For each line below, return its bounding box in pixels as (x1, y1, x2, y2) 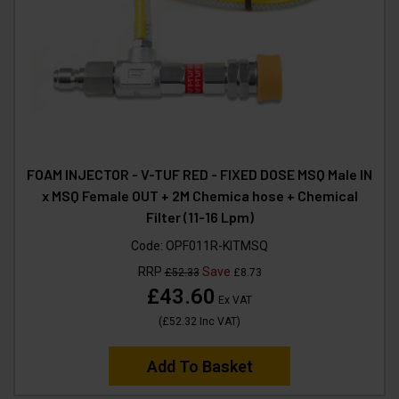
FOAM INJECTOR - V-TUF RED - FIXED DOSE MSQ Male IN (27, 165, 372, 183)
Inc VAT (197, 314, 237, 328)
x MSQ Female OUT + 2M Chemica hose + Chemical (41, 186, 358, 204)
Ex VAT (216, 293, 252, 306)
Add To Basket (146, 356, 253, 376)
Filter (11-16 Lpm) (145, 208, 254, 225)
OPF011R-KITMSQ (166, 238, 268, 253)
